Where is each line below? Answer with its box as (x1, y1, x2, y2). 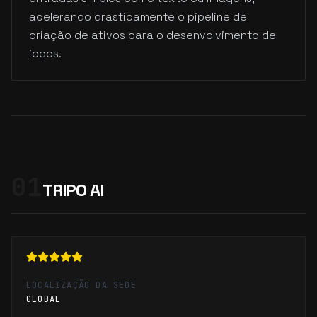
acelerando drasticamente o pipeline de (29, 9, 247, 24)
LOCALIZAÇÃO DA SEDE (26, 279, 137, 291)
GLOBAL (26, 294, 62, 305)
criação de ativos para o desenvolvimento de (29, 28, 276, 42)
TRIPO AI (42, 179, 104, 201)
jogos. (29, 46, 62, 61)
